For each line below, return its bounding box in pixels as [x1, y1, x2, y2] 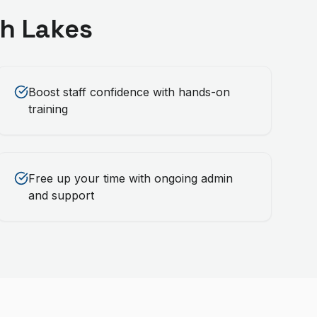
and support [28, 188, 94, 202]
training [28, 102, 68, 116]
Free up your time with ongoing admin [28, 171, 233, 185]
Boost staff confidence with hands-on [28, 85, 230, 99]
